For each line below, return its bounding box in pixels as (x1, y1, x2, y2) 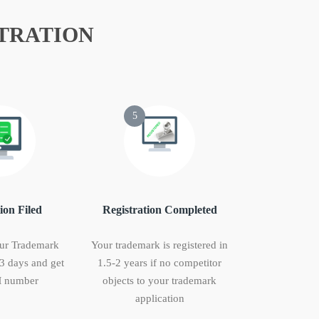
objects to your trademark (103, 275, 216, 287)
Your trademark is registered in (91, 239, 228, 251)
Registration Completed (102, 204, 217, 216)
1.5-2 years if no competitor (98, 257, 221, 269)
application (135, 293, 184, 305)
